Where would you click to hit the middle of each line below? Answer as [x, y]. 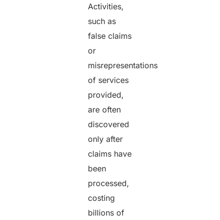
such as [102, 21]
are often [105, 109]
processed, [109, 183]
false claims [110, 36]
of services [109, 80]
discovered [109, 124]
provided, [106, 95]
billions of [106, 212]
